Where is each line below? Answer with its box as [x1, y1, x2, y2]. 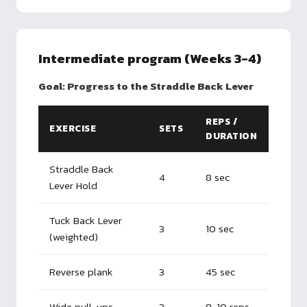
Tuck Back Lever [49, 212, 122, 228]
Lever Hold [49, 177, 97, 193]
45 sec [206, 263, 235, 280]
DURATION [206, 128, 258, 143]
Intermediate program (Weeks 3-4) [38, 48, 261, 69]
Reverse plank [49, 263, 113, 280]
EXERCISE [49, 121, 97, 135]
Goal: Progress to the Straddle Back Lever [38, 77, 254, 94]
